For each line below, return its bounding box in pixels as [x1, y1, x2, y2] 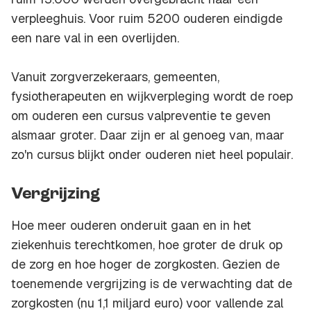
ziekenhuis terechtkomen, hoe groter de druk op [11, 237, 283, 253]
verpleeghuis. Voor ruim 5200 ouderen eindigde [11, 10, 283, 27]
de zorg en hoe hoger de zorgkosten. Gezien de [11, 256, 280, 273]
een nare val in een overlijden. [11, 30, 179, 47]
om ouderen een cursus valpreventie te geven [11, 108, 271, 124]
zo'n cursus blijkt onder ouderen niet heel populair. [11, 146, 293, 163]
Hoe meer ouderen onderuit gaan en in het [11, 217, 251, 234]
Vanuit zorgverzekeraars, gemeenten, [11, 69, 219, 85]
